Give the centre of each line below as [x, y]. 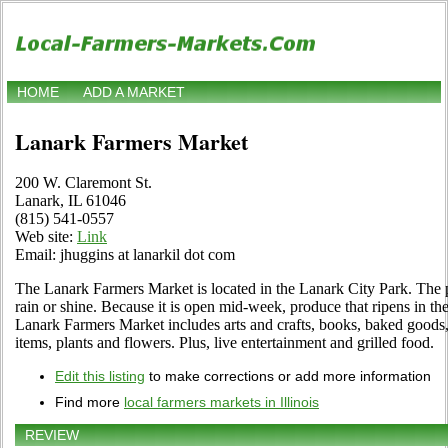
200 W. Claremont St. [83, 183]
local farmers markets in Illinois [221, 402]
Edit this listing [100, 376]
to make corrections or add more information [288, 376]
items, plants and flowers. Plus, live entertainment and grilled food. [224, 343]
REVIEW [52, 435]
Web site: [46, 237]
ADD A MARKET [134, 92]
